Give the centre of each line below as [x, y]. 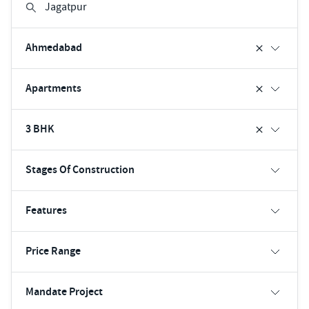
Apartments [53, 88]
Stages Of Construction [80, 170]
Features [46, 210]
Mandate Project [64, 292]
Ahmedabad [54, 48]
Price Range [53, 251]
